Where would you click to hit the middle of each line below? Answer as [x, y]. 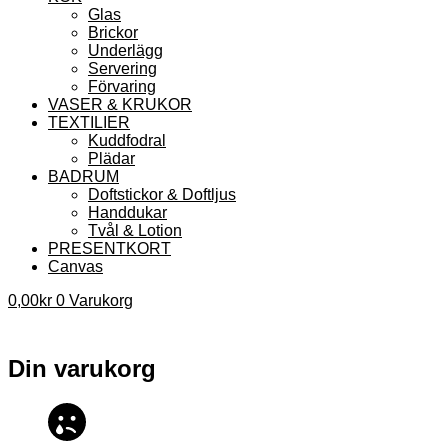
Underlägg [125, 50]
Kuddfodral [127, 140]
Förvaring [122, 86]
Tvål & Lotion [135, 230]
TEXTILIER [89, 122]
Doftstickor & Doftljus [162, 194]
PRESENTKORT [109, 248]
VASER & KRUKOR [120, 104]
